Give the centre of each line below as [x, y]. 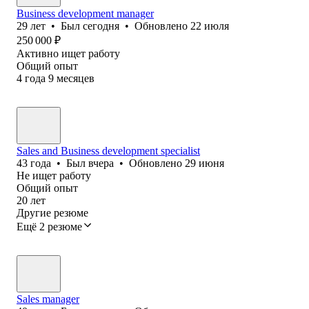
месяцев [76, 78]
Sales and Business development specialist [108, 150]
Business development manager [85, 13]
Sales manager [48, 299]
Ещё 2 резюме [49, 226]
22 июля [210, 26]
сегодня [101, 26]
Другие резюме [52, 212]
